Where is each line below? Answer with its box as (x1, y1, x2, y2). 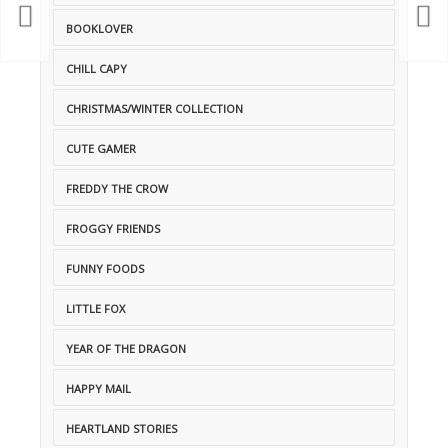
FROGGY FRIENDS (66, 221, 160, 237)
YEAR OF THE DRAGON (66, 341, 186, 357)
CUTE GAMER (66, 141, 136, 157)
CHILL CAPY (66, 61, 127, 77)
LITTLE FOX (66, 301, 125, 317)
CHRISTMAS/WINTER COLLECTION (66, 101, 243, 117)
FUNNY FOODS (66, 261, 144, 277)
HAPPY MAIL (66, 381, 131, 397)
